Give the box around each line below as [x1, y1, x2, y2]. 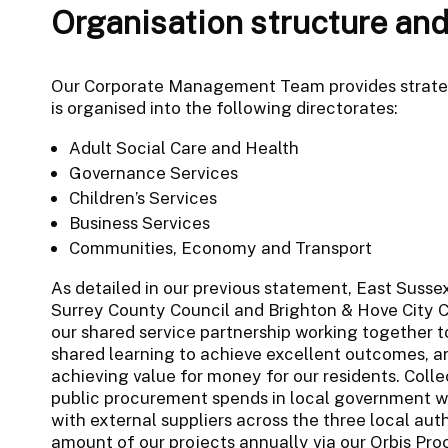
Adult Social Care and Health [68, 137, 299, 158]
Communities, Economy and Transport [68, 237, 372, 258]
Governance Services [68, 162, 238, 183]
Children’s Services [68, 187, 217, 208]
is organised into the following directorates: [50, 97, 398, 118]
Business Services [68, 212, 210, 233]
